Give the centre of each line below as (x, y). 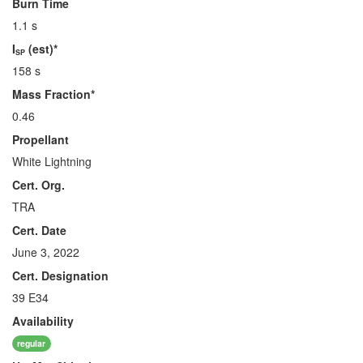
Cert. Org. (38, 185)
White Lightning (52, 161)
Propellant (41, 139)
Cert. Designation (60, 275)
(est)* (41, 49)
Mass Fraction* (53, 94)
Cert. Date (39, 230)
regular (32, 343)
